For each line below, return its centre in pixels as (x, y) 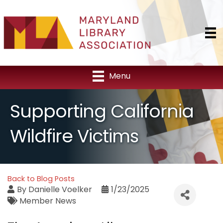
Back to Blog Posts (41, 179)
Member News (48, 201)
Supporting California (102, 111)
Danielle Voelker (60, 190)
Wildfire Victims (74, 136)
